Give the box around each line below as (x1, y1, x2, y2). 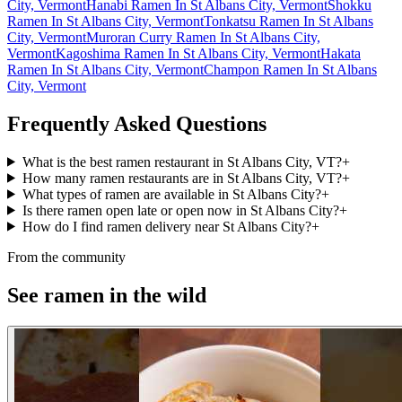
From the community (7, 249, 126, 265)
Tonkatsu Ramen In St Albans (204, 13, 373, 29)
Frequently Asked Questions (7, 111, 267, 135)
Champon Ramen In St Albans (204, 61, 377, 77)
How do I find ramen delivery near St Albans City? (22, 218, 311, 234)
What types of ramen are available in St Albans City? (22, 186, 321, 202)
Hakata (320, 45, 361, 61)
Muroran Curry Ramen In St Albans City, (86, 29, 320, 45)
